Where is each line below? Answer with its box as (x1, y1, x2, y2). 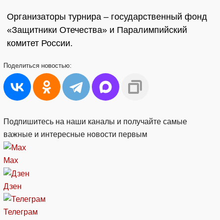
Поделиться (3, 62, 41, 70)
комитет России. (7, 38, 73, 49)
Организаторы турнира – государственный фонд (7, 12, 207, 22)
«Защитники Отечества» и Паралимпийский (7, 25, 187, 35)
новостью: (41, 62, 72, 70)
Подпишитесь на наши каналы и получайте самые (3, 117, 187, 126)
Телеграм (3, 208, 38, 217)
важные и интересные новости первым (3, 130, 147, 139)
